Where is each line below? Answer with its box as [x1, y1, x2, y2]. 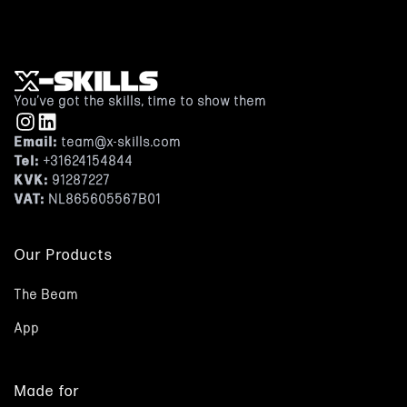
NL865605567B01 [45, 191, 162, 207]
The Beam [15, 286, 79, 303]
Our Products [15, 246, 114, 264]
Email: [15, 134, 58, 150]
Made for [15, 382, 80, 401]
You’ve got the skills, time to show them [15, 93, 267, 109]
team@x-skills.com [58, 134, 182, 150]
